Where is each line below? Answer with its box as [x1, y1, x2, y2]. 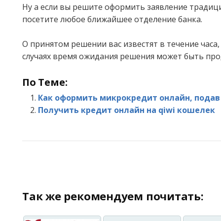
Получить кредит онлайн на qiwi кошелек [38, 104, 215, 115]
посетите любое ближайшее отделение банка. [22, 13, 202, 25]
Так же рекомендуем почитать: [22, 188, 204, 204]
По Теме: [22, 75, 68, 89]
